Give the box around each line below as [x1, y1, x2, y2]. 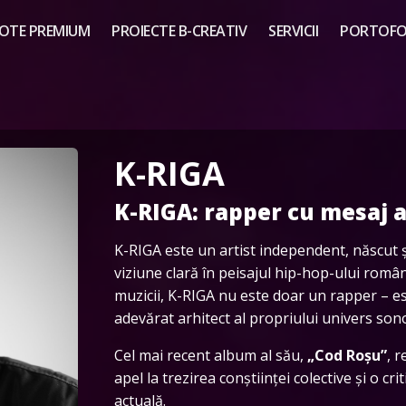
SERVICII [268, 21, 318, 42]
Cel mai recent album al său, [114, 344, 307, 365]
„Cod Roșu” [307, 344, 387, 365]
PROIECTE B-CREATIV [111, 21, 246, 42]
